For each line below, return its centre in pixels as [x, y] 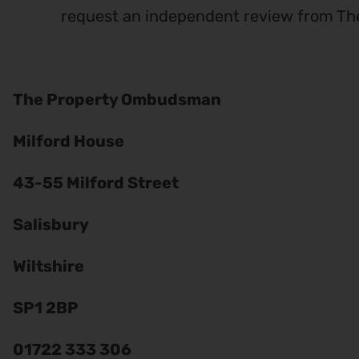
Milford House [69, 141]
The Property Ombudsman [117, 99]
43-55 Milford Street [96, 182]
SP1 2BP [46, 307]
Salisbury [51, 224]
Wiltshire [48, 266]
